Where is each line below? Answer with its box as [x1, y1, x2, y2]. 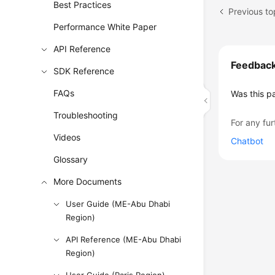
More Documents [53, 176, 122, 187]
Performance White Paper [53, 21, 157, 32]
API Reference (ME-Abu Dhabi [66, 234, 182, 244]
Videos [53, 132, 81, 142]
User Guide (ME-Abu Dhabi [66, 199, 171, 209]
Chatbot [231, 136, 264, 146]
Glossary [53, 154, 88, 165]
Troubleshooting [53, 110, 118, 120]
